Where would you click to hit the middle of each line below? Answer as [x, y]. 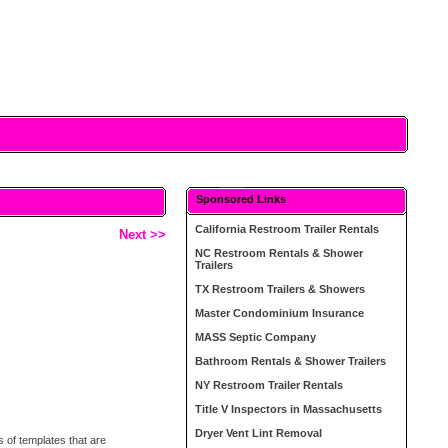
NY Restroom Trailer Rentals [269, 385]
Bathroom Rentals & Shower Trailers [291, 361]
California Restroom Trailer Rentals [287, 229]
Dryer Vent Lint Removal [259, 433]
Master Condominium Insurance [280, 313]
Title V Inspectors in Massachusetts [289, 409]
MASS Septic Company [256, 337]
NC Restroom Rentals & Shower [279, 253]
